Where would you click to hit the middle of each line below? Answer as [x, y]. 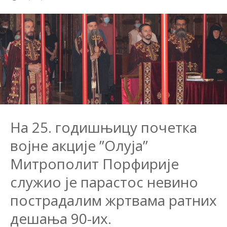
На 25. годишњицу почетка [104, 127]
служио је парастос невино [104, 182]
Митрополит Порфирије [94, 163]
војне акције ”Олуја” [79, 145]
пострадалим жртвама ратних [113, 200]
